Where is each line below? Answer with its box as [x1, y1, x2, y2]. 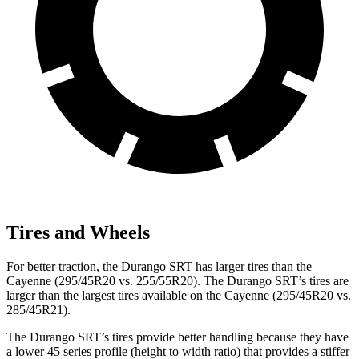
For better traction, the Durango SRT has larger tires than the [6, 259, 312, 273]
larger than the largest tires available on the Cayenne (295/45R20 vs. [6, 288, 351, 302]
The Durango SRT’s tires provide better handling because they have [6, 329, 349, 344]
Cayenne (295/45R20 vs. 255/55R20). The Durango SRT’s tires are [6, 273, 349, 288]
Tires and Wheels [6, 221, 150, 243]
